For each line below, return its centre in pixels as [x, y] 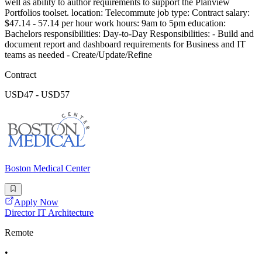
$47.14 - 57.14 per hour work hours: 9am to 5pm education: [115, 23]
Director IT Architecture [49, 213]
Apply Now [36, 202]
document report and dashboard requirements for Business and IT [125, 44]
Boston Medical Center [47, 168]
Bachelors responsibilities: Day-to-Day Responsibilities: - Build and [129, 34]
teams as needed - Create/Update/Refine [78, 55]
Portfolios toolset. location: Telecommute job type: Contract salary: [127, 13]
